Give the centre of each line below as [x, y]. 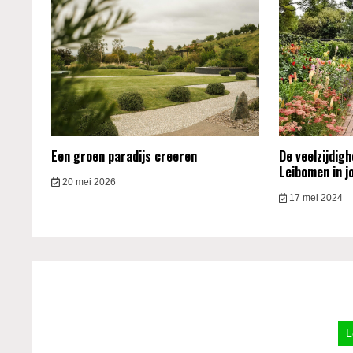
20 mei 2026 [87, 182]
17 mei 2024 [315, 198]
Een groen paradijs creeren [124, 156]
